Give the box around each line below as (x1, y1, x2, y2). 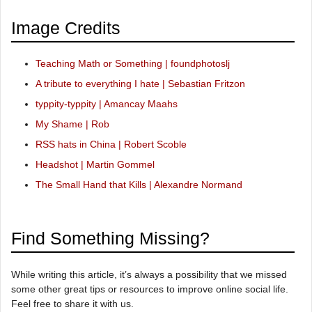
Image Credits (11, 17, 120, 38)
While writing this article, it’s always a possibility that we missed (11, 268, 287, 280)
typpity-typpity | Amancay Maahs (36, 97, 178, 109)
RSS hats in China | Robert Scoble (36, 138, 187, 150)
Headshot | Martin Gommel (36, 158, 155, 170)
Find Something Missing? (11, 228, 210, 248)
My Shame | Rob (36, 118, 109, 130)
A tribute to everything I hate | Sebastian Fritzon (36, 77, 245, 89)
